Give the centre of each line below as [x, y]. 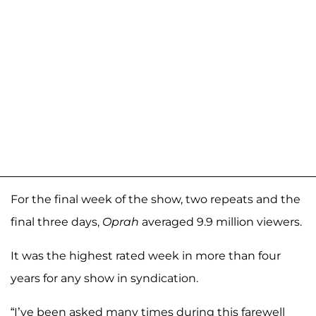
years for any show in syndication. [104, 278]
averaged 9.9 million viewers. [220, 221]
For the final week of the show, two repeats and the [156, 199]
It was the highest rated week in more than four [146, 255]
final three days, [56, 221]
